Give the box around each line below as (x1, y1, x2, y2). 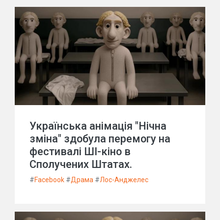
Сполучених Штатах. (29, 158, 132, 170)
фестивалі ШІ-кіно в (29, 145, 131, 158)
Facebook (34, 176, 64, 184)
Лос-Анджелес (100, 176, 148, 184)
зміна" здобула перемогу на (29, 133, 170, 145)
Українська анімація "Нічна (29, 120, 166, 132)
